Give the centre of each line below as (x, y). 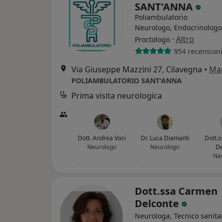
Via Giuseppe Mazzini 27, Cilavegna (137, 69)
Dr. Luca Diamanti (165, 138)
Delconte (158, 203)
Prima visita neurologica (117, 96)
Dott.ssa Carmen (176, 191)
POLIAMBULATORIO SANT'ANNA (127, 81)
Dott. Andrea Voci (102, 138)
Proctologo (152, 39)
